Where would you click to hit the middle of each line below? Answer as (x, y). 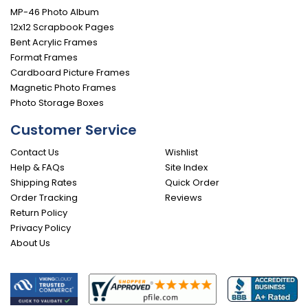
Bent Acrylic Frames (54, 42)
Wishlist (181, 152)
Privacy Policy (41, 228)
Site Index (186, 167)
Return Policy (39, 212)
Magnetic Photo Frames (63, 87)
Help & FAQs (37, 167)
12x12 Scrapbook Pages (62, 27)
